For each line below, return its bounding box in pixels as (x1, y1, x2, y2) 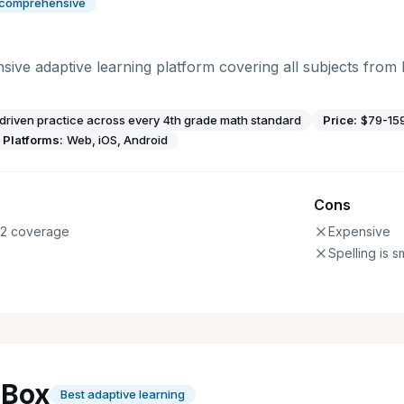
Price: (323, 112, 357, 127)
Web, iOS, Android (67, 133, 168, 147)
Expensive (328, 224, 390, 239)
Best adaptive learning (60, 386, 185, 401)
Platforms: (3, 133, 63, 147)
